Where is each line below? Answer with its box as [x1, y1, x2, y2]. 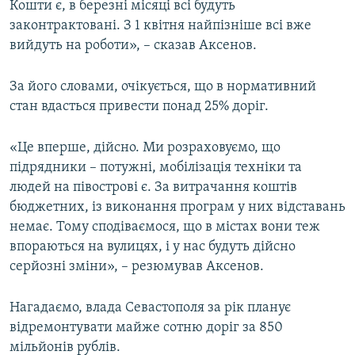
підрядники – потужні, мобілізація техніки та [10, 160, 302, 176]
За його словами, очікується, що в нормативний [10, 79, 316, 95]
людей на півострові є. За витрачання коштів [10, 180, 297, 196]
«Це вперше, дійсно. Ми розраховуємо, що [10, 140, 281, 156]
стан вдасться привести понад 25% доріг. [10, 99, 269, 115]
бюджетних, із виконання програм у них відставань [10, 200, 345, 216]
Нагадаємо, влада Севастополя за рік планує [10, 300, 291, 316]
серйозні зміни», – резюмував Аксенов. [10, 259, 264, 275]
